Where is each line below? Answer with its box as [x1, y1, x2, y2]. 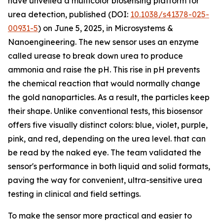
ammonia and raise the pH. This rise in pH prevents [8, 65, 200, 74]
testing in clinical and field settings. [8, 189, 141, 199]
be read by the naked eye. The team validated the [8, 147, 201, 157]
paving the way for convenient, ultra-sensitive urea [8, 175, 202, 185]
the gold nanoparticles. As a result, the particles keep [8, 92, 210, 102]
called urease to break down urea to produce [8, 51, 183, 61]
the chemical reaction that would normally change [8, 78, 200, 88]
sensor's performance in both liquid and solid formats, [8, 161, 210, 171]
